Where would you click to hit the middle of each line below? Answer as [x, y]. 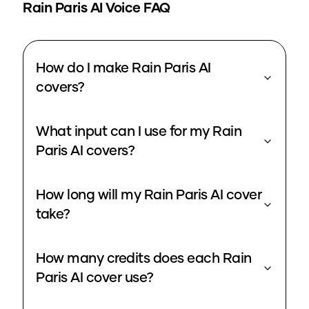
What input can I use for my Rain [139, 132]
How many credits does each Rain [144, 259]
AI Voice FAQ [130, 9]
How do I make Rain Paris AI [117, 69]
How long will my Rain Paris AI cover [123, 196]
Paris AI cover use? [112, 278]
